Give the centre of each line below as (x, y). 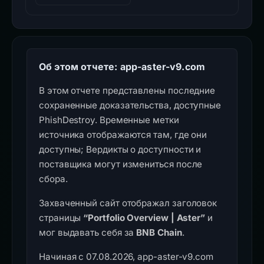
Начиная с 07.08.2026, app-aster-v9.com (126, 257)
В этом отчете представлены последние (127, 90)
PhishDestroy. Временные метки (109, 120)
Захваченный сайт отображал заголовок (128, 203)
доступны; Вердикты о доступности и (120, 149)
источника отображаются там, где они (123, 135)
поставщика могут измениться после (121, 164)
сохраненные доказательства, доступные (130, 105)
